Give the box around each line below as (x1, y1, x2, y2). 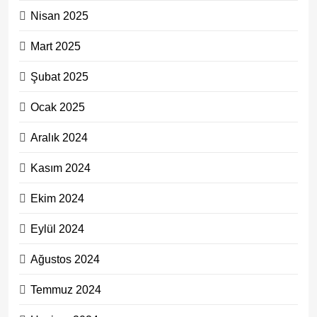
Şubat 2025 (30, 69, 88, 83)
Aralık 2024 (30, 130, 88, 144)
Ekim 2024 (30, 191, 84, 204)
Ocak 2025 (30, 100, 85, 113)
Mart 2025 (30, 39, 81, 52)
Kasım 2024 (30, 161, 91, 174)
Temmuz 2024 (30, 282, 101, 296)
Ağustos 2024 (30, 252, 100, 265)
